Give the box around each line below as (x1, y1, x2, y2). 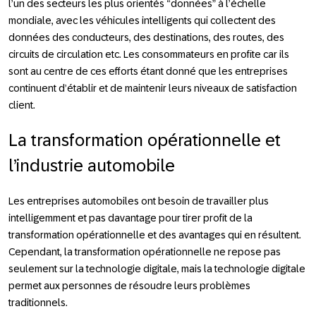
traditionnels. (8, 296, 68, 308)
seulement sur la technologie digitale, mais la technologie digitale (8, 262, 305, 274)
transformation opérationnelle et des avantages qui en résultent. (8, 229, 301, 241)
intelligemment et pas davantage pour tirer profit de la (8, 212, 253, 224)
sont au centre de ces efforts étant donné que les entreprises (8, 65, 288, 77)
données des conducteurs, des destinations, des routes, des (8, 31, 284, 43)
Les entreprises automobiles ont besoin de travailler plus (8, 195, 269, 207)
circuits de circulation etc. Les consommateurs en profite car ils (8, 48, 289, 60)
